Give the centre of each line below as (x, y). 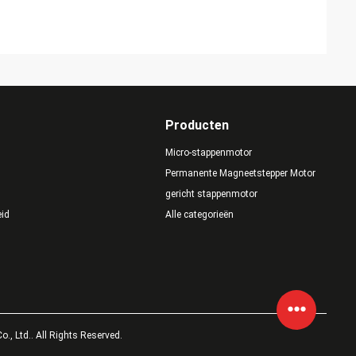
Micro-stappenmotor (208, 153)
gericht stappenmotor (211, 194)
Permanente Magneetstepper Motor (240, 173)
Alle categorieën (199, 215)
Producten (197, 125)
